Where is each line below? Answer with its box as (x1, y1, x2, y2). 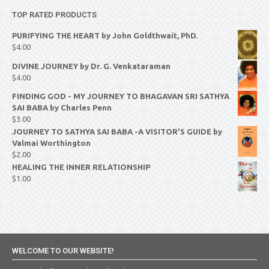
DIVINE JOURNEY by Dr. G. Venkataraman (12, 62, 171, 71)
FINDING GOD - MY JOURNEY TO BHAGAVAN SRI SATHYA (12, 92, 229, 101)
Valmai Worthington (12, 139, 91, 148)
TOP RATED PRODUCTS (12, 10, 97, 20)
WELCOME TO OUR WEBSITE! (12, 246, 114, 255)
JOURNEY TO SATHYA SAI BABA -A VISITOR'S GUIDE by (12, 127, 222, 136)
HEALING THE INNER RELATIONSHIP (12, 163, 150, 172)
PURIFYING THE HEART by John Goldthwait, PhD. (12, 31, 198, 40)
